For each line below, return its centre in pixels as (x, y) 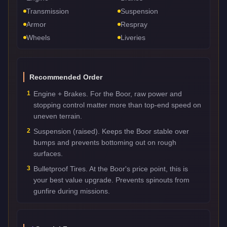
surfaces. (48, 153)
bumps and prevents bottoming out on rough (105, 142)
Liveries (133, 37)
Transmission (48, 11)
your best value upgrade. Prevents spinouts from (111, 180)
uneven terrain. (58, 116)
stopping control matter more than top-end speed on (117, 105)
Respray (134, 24)
